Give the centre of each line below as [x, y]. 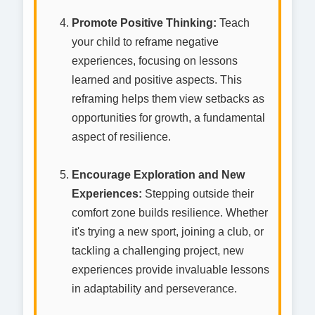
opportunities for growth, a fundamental [168, 118]
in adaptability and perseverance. [154, 289]
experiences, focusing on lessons [155, 61]
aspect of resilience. [121, 137]
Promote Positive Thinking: [144, 23]
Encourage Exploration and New [158, 175]
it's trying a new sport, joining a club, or [168, 232]
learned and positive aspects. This [157, 80]
